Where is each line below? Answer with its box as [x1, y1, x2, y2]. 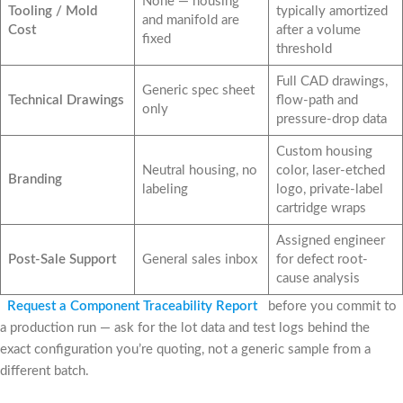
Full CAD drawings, [275, 75, 388, 89]
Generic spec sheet [141, 84, 255, 98]
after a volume [275, 23, 361, 38]
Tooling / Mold [7, 4, 97, 19]
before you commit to [264, 300, 397, 314]
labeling [141, 183, 188, 197]
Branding [7, 173, 62, 187]
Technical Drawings [7, 94, 124, 108]
